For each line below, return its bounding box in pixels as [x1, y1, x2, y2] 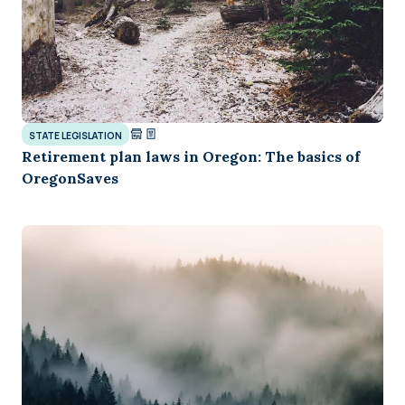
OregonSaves [22, 168, 118, 187]
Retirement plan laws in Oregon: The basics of [22, 146, 360, 165]
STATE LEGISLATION [29, 128, 122, 142]
